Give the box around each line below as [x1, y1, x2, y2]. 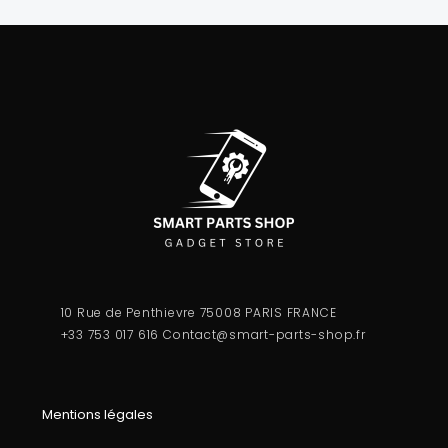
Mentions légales [42, 404, 154, 424]
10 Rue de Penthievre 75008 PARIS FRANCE [60, 304, 337, 322]
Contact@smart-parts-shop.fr [163, 326, 366, 344]
